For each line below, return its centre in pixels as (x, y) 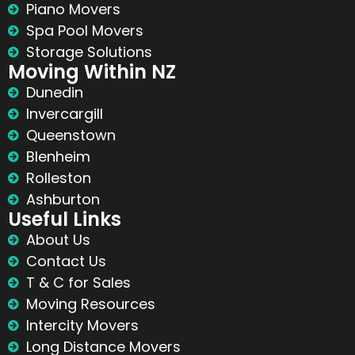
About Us (58, 240)
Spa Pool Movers (84, 31)
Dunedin (54, 93)
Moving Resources (90, 304)
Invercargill (64, 114)
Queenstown (71, 136)
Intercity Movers (82, 326)
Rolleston (58, 178)
